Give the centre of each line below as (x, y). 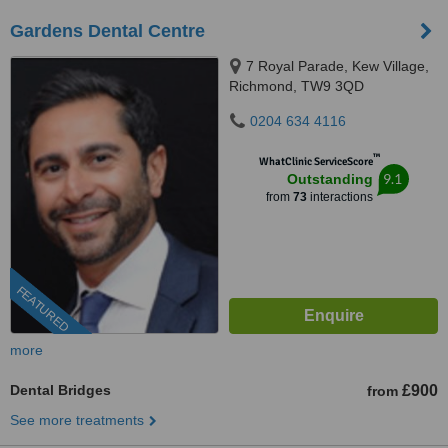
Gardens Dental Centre (107, 31)
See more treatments (77, 420)
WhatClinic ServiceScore (315, 161)
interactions (339, 197)
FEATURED (42, 309)
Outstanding (329, 179)
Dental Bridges (60, 390)
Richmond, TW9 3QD (296, 86)
